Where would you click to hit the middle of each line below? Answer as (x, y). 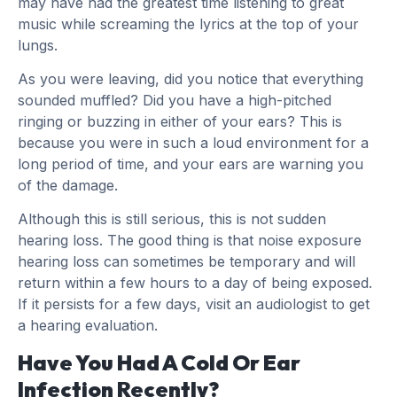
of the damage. (68, 186)
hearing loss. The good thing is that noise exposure (190, 241)
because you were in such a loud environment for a (193, 143)
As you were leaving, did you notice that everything (191, 79)
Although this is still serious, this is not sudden (172, 219)
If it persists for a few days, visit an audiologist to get (194, 304)
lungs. (38, 45)
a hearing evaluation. (88, 326)
